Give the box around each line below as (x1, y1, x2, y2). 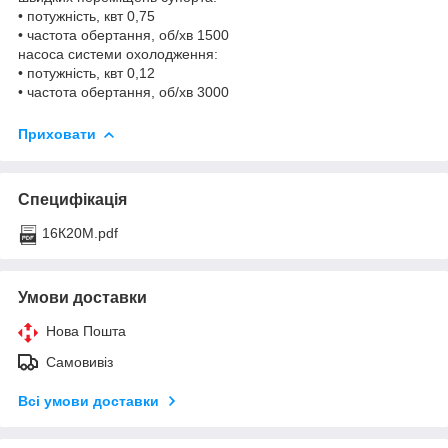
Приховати (18, 126, 96, 143)
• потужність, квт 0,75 (18, 8, 155, 25)
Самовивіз (46, 353, 113, 370)
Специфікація (18, 190, 127, 208)
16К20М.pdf (42, 224, 118, 241)
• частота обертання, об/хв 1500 (18, 27, 229, 44)
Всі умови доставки (18, 392, 159, 409)
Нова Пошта (46, 322, 126, 339)
